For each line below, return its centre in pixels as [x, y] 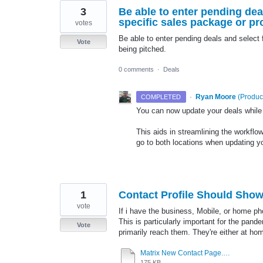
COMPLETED [161, 97]
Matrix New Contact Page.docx [227, 253]
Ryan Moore [215, 97]
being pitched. [142, 49]
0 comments [136, 69]
